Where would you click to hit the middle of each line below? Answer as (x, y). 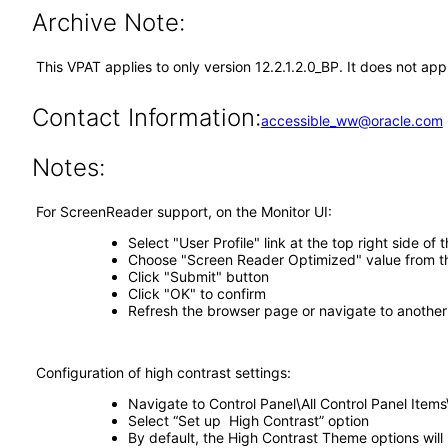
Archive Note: (108, 22)
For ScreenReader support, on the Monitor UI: (184, 211)
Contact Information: (146, 117)
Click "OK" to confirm (196, 293)
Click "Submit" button (198, 276)
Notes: (68, 167)
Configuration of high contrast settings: (163, 372)
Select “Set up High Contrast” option (248, 420)
